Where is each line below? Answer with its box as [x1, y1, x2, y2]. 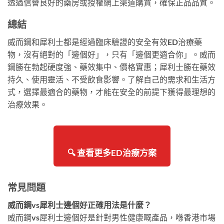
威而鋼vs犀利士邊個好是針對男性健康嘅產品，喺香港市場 [7, 212, 215, 222]
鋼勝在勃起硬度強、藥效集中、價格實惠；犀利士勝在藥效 [7, 62, 215, 72]
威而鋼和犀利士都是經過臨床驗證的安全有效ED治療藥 [7, 37, 202, 47]
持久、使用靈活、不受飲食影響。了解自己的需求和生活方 [7, 74, 215, 84]
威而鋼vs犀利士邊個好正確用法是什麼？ [7, 199, 151, 209]
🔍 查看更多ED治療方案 [67, 147, 156, 158]
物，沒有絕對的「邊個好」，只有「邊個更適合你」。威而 [7, 49, 215, 59]
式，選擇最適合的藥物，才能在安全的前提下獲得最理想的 [7, 87, 215, 97]
